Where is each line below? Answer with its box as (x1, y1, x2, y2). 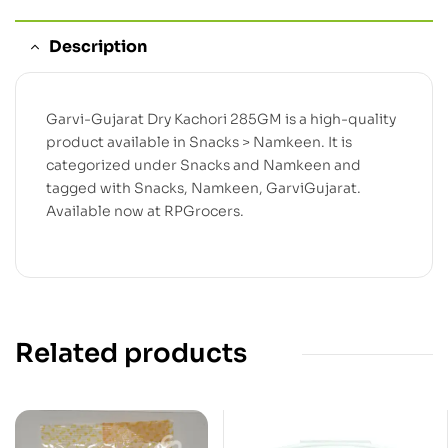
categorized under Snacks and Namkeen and (46, 155, 361, 174)
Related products (15, 337, 247, 371)
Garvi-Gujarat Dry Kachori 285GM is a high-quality (46, 109, 396, 128)
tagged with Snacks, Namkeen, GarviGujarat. (46, 178, 361, 197)
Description (49, 35, 147, 57)
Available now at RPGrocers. (46, 201, 244, 220)
